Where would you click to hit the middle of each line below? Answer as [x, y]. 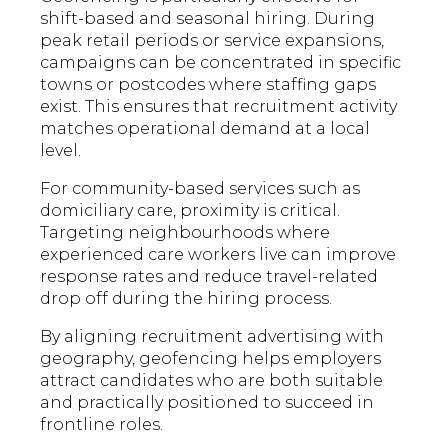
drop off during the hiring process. [186, 299]
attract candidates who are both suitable [212, 381]
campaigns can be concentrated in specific [221, 63]
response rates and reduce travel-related [209, 277]
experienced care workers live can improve [218, 255]
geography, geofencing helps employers [211, 359]
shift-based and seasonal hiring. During [208, 19]
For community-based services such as [200, 189]
